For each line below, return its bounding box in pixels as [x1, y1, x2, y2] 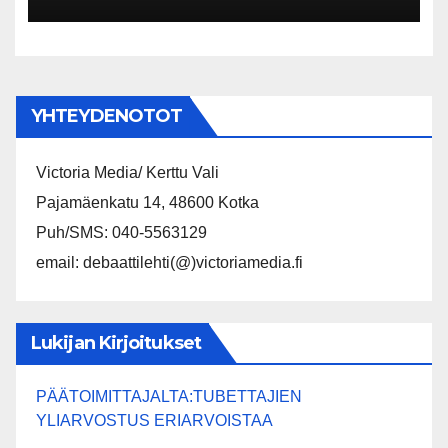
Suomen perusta [47, 39, 244, 69]
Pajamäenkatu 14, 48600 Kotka [36, 194, 259, 212]
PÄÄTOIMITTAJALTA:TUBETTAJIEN [36, 388, 302, 406]
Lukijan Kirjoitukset [31, 332, 201, 355]
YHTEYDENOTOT [31, 105, 183, 128]
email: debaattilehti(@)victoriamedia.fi [36, 254, 303, 272]
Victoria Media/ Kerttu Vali [36, 164, 219, 182]
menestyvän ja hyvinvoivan [47, 14, 361, 44]
